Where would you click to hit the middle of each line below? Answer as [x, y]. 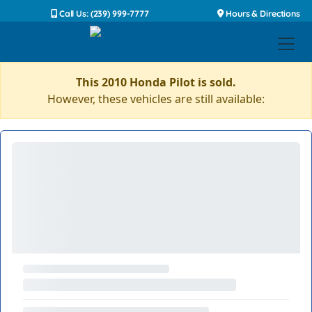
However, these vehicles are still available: [156, 99]
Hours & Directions [262, 14]
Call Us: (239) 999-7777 [103, 14]
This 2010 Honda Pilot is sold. [156, 82]
